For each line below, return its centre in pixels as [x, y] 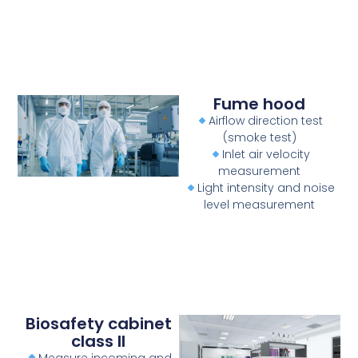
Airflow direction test [266, 121]
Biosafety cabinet [98, 323]
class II [99, 341]
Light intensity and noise [266, 188]
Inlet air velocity [266, 155]
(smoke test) [259, 138]
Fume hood [260, 104]
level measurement [260, 205]
